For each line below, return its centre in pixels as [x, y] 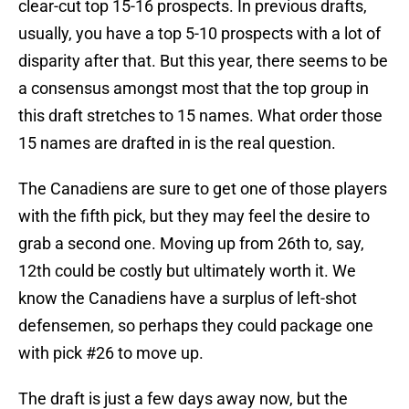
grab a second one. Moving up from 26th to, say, [191, 244]
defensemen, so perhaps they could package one [196, 326]
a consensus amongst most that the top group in [194, 89]
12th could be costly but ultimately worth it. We [187, 271]
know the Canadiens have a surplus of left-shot [188, 299]
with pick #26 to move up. [111, 353]
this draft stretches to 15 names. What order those [200, 116]
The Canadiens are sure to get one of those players [203, 189]
